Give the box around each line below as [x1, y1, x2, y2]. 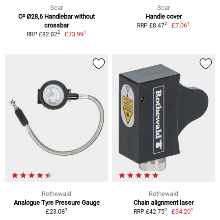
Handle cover [145, 12, 182, 20]
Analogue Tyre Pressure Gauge [13, 198, 100, 206]
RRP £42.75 [133, 208, 165, 215]
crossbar [44, 21, 69, 29]
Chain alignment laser [134, 198, 193, 206]
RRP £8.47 [137, 22, 165, 29]
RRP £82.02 [26, 30, 57, 38]
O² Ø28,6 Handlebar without [18, 12, 95, 20]
